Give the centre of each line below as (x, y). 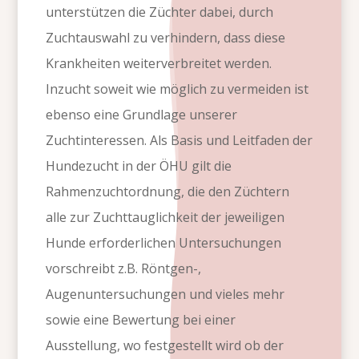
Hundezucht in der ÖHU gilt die (139, 166)
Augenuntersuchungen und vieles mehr (165, 294)
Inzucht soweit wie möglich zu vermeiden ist (177, 89)
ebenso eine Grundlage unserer (142, 115)
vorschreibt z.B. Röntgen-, (124, 269)
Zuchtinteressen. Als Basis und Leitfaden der (179, 141)
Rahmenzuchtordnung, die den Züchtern (168, 192)
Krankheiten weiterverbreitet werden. (159, 64)
